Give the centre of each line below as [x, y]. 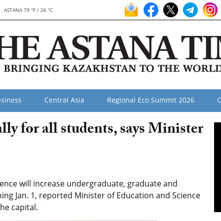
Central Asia [64, 100]
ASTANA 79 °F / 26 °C [29, 10]
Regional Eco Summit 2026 [151, 100]
